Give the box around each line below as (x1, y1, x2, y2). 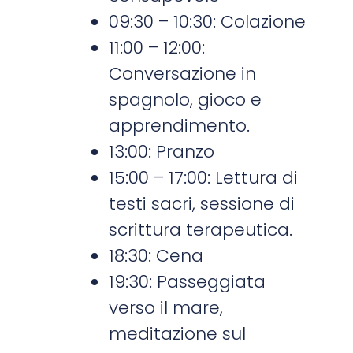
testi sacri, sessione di (109, 191, 295, 216)
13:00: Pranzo (109, 139, 215, 164)
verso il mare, (109, 295, 224, 320)
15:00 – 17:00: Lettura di (109, 165, 299, 190)
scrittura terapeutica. (109, 217, 293, 242)
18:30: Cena (109, 243, 204, 268)
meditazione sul (109, 321, 247, 346)
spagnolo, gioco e (109, 87, 262, 112)
